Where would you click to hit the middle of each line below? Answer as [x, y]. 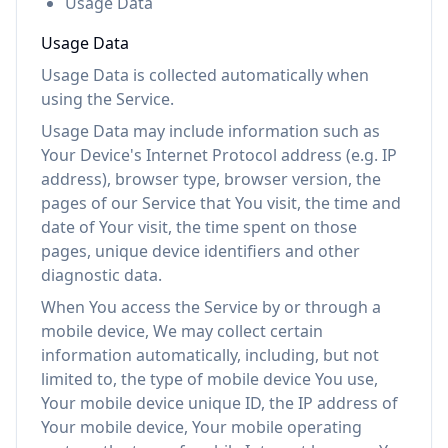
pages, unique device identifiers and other [200, 251]
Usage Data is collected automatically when [205, 75]
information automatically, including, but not [210, 355]
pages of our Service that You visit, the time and [221, 203]
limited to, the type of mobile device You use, [209, 379]
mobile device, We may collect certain [182, 331]
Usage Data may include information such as [210, 131]
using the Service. [107, 99]
